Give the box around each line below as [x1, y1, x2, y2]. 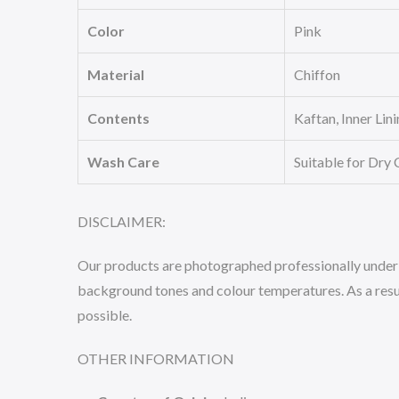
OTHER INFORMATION [77, 349, 234, 367]
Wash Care [87, 153, 159, 170]
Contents [87, 110, 150, 126]
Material [87, 66, 144, 83]
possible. [77, 305, 132, 323]
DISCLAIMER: [77, 213, 166, 230]
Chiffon [294, 66, 340, 83]
